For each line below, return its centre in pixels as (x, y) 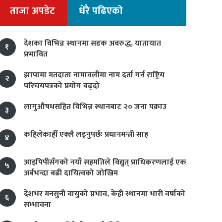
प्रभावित (36, 54)
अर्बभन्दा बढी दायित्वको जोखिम (71, 173)
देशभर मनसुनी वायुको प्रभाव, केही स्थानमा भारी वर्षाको (105, 194)
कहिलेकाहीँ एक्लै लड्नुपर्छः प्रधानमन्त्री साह (86, 135)
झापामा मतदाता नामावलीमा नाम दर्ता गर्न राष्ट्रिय (94, 75)
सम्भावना (37, 205)
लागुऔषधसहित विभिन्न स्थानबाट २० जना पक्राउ (95, 107)
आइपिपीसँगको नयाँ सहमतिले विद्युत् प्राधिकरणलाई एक (105, 162)
